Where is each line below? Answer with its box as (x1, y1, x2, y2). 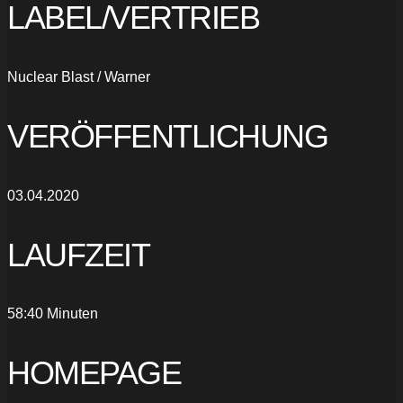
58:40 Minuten (7, 306, 98, 322)
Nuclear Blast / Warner (7, 68, 150, 85)
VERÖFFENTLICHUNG (7, 117, 327, 155)
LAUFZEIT (7, 236, 149, 273)
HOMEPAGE (7, 354, 181, 392)
